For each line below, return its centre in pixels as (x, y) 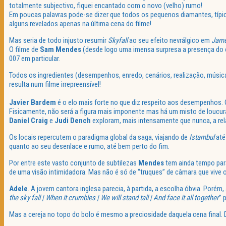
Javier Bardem (33, 103)
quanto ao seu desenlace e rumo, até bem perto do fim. (89, 147)
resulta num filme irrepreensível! (55, 84)
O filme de (24, 50)
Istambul (202, 137)
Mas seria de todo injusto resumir (59, 41)
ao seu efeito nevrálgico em (169, 41)
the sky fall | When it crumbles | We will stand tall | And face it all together (114, 198)
